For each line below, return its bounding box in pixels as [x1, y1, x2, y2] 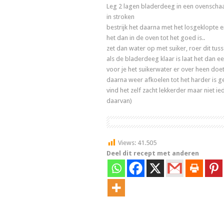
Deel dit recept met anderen [106, 149, 199, 157]
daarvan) [106, 97, 132, 105]
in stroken [106, 13, 134, 21]
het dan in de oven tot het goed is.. [106, 34, 205, 42]
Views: [118, 139, 136, 147]
